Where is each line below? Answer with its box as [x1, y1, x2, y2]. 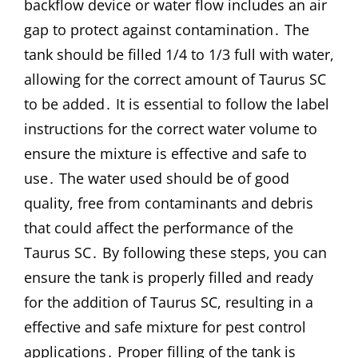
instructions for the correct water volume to [24, 119, 317, 139]
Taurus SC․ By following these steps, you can [24, 243, 327, 263]
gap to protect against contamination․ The [24, 20, 309, 40]
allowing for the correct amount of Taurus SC [24, 70, 326, 89]
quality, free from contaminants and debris [24, 193, 313, 213]
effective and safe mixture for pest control [24, 317, 306, 337]
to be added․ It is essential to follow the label [24, 94, 329, 114]
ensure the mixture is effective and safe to [24, 144, 307, 164]
